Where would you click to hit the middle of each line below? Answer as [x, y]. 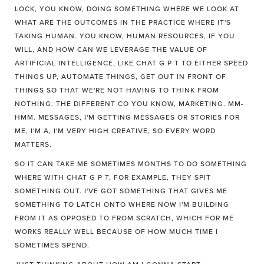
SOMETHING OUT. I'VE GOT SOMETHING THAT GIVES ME [121, 191]
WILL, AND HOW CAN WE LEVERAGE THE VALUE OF [111, 49]
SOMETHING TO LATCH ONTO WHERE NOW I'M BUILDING [122, 204]
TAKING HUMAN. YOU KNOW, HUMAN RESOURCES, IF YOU [125, 36]
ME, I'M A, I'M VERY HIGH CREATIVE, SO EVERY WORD [115, 131]
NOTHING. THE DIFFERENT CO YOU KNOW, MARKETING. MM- [129, 104]
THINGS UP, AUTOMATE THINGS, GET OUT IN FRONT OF [121, 77]
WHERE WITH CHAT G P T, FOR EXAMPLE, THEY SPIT [113, 177]
